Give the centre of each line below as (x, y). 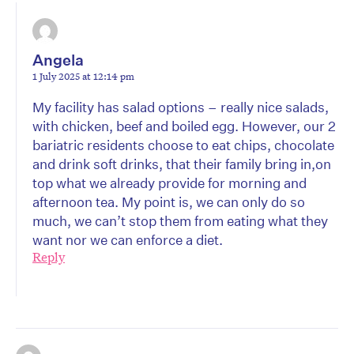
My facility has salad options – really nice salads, (181, 107)
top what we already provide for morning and (169, 183)
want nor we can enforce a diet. (128, 240)
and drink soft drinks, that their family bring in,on (182, 164)
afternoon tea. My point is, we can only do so (169, 202)
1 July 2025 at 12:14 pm (83, 76)
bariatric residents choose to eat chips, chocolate (183, 145)
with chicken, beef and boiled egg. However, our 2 (184, 126)
